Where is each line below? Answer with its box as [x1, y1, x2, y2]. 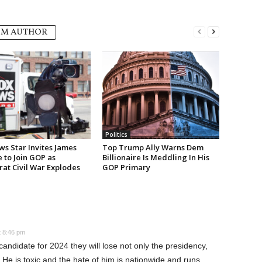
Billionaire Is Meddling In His [102, 152, 209, 163]
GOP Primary [102, 162, 150, 173]
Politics [105, 130, 127, 139]
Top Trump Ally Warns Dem [102, 142, 204, 153]
